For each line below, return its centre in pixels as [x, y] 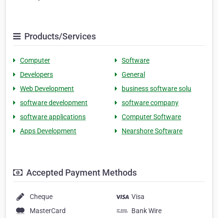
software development [54, 103]
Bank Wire [146, 211]
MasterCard [48, 211]
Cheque [41, 197]
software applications [53, 117]
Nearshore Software [152, 131]
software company [150, 103]
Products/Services [59, 36]
